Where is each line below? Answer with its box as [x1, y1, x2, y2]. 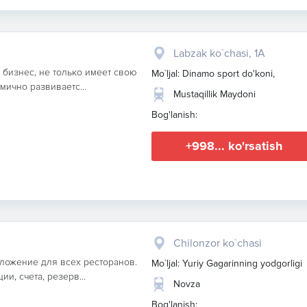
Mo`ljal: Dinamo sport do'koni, [151, 68, 275, 79]
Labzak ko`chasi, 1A [173, 47, 265, 60]
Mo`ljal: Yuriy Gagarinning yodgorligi [151, 258, 302, 269]
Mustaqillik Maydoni [173, 88, 256, 100]
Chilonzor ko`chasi [173, 236, 262, 250]
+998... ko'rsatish [185, 138, 282, 153]
